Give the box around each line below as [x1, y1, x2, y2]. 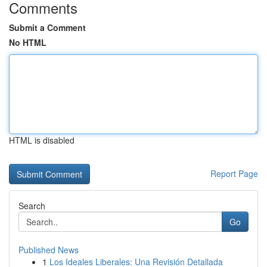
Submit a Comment [9, 21, 86, 33]
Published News [18, 244, 79, 256]
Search [18, 200, 45, 212]
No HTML [9, 36, 46, 48]
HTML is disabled [9, 134, 74, 146]
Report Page [210, 167, 258, 179]
